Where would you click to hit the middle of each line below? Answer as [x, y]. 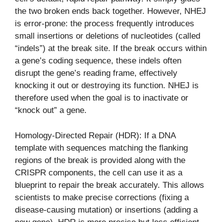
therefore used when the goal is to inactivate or [102, 98]
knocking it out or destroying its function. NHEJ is [107, 86]
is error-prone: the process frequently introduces [105, 24]
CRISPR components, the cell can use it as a [99, 172]
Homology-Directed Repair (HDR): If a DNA [95, 135]
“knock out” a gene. [51, 111]
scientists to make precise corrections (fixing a [102, 197]
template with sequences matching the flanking [101, 148]
